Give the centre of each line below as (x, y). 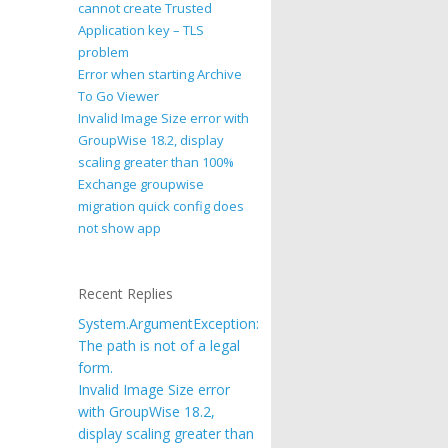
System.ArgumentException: (169, 323)
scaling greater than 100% (156, 162)
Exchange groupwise (141, 184)
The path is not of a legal (159, 345)
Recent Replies (126, 293)
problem (104, 52)
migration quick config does (161, 206)
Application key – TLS (141, 30)
